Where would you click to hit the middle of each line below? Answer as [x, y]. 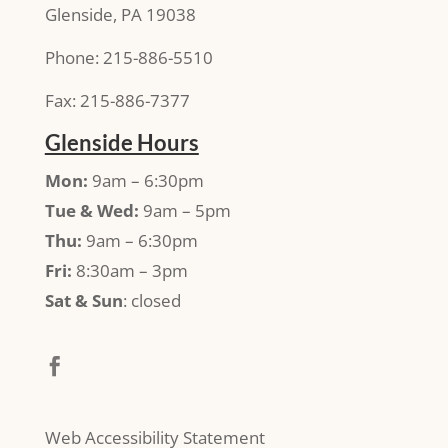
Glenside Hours [121, 142]
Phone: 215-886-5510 [128, 57]
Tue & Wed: [91, 210]
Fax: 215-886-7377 [117, 100]
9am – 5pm [184, 210]
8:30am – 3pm [129, 270]
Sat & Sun [83, 300]
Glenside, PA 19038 [120, 14]
